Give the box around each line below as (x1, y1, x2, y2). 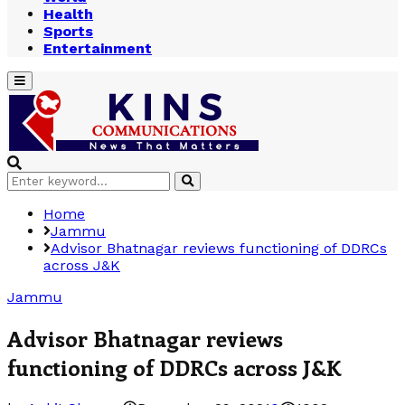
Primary (14, 73, 58, 87)
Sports (43, 23, 93, 40)
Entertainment (43, 40, 152, 57)
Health (43, 5, 93, 23)
